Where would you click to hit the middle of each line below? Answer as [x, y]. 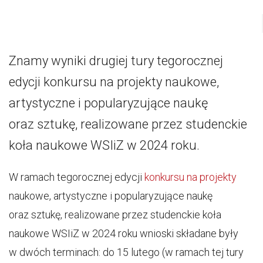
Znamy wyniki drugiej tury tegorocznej [116, 61]
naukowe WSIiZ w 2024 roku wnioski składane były [124, 233]
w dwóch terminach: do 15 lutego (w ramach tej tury [126, 252]
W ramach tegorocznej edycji [77, 177]
